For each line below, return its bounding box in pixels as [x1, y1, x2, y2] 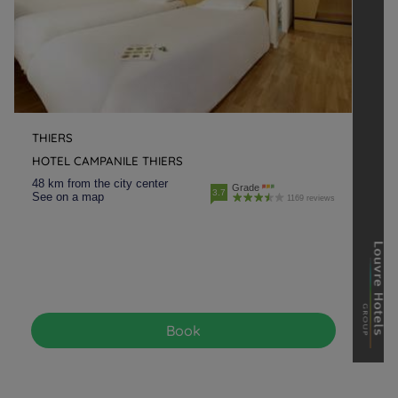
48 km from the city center [32, 177, 168, 190]
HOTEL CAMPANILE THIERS [32, 154, 183, 168]
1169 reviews [286, 194, 335, 203]
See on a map [32, 190, 104, 203]
